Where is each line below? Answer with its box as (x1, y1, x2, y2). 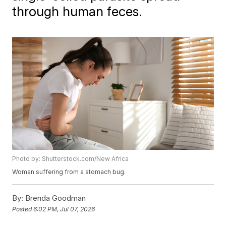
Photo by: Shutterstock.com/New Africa (12, 155, 129, 163)
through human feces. (12, 4, 143, 19)
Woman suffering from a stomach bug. (12, 168, 126, 176)
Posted (12, 205, 34, 213)
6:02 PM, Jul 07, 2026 (33, 205, 95, 213)
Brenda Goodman (23, 193, 86, 203)
